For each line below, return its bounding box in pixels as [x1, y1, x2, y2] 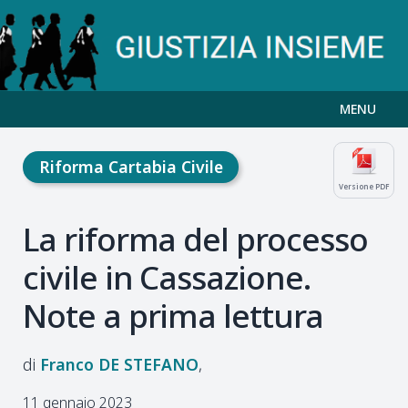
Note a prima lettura [23, 293, 323, 338]
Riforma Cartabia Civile [38, 156, 223, 178]
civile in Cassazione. [23, 255, 311, 300]
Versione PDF [339, 181, 389, 191]
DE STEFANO [98, 353, 199, 376]
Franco [40, 353, 94, 376]
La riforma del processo [23, 217, 368, 261]
